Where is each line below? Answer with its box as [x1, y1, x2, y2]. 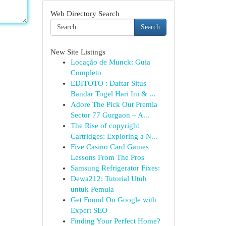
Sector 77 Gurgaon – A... [70, 111, 149, 119]
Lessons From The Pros [70, 153, 144, 161]
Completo [70, 69, 101, 77]
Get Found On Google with [70, 196, 156, 204]
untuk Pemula [70, 185, 114, 193]
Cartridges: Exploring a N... [70, 132, 157, 140]
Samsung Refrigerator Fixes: [70, 164, 160, 172]
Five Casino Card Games [70, 143, 149, 151]
